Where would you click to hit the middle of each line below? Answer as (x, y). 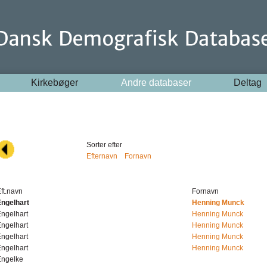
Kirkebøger (55, 83)
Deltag (247, 83)
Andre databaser (156, 83)
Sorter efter (104, 145)
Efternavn (102, 156)
